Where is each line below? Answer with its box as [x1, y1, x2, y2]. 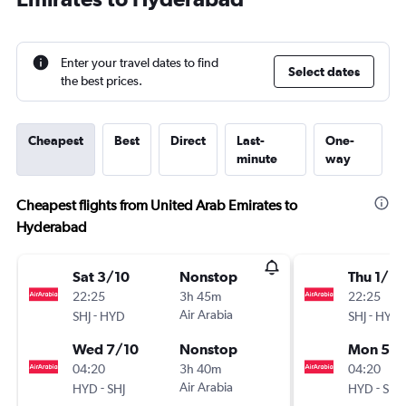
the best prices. [61, 73, 142, 88]
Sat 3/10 [72, 268, 130, 285]
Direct [170, 133, 206, 148]
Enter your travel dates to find [61, 55, 218, 70]
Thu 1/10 [348, 268, 404, 285]
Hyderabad [16, 218, 87, 236]
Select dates [288, 64, 360, 79]
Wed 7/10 [72, 341, 139, 357]
